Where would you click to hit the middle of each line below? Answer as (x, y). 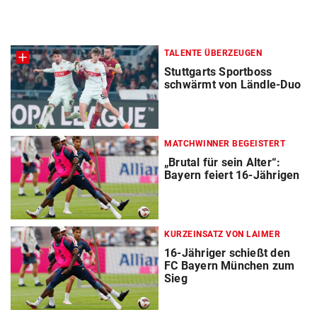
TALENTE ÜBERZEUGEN (213, 53)
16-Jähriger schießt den (227, 253)
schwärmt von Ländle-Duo (232, 84)
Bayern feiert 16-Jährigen (232, 175)
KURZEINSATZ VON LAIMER (222, 235)
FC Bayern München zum (230, 266)
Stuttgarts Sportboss (218, 71)
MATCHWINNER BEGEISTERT (225, 144)
